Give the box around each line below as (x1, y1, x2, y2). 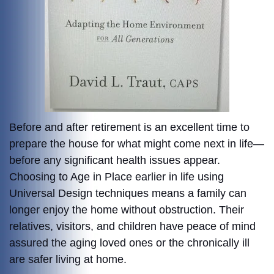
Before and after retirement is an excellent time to (9, 121, 250, 134)
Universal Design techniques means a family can (9, 187, 246, 200)
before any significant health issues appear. (9, 154, 220, 167)
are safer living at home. (9, 253, 127, 266)
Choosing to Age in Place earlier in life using (9, 171, 224, 183)
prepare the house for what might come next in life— (9, 138, 264, 150)
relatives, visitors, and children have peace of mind (9, 220, 256, 233)
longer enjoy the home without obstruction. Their (9, 204, 244, 217)
